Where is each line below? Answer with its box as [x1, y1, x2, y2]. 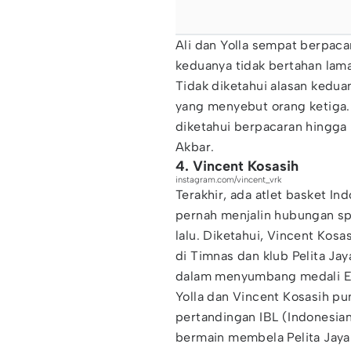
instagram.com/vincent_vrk [175, 175, 281, 185]
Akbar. [175, 139, 215, 154]
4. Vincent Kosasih [175, 157, 299, 175]
